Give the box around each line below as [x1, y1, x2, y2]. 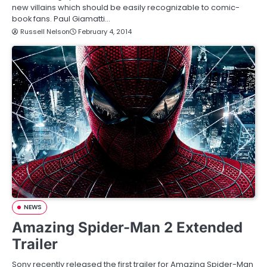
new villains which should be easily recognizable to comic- [12, 1, 240, 13]
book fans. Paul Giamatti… [12, 13, 110, 24]
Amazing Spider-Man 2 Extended [12, 218, 243, 236]
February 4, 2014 [78, 26, 132, 36]
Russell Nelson [20, 26, 70, 36]
